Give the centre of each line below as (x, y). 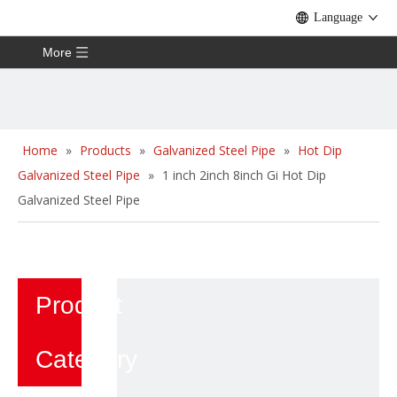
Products (105, 150)
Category (90, 359)
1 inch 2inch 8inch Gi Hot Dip (244, 175)
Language (338, 17)
